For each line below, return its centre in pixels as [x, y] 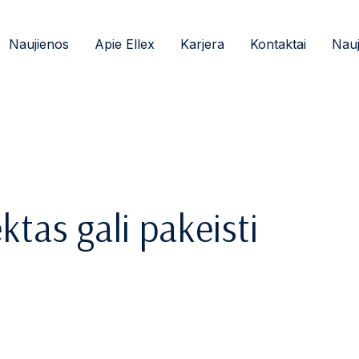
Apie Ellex [125, 44]
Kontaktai [278, 44]
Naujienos [39, 44]
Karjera [202, 44]
